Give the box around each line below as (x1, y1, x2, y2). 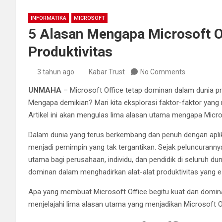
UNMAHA (28, 86, 61, 95)
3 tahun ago (37, 68, 74, 76)
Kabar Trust (89, 68, 125, 76)
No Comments (140, 68, 185, 76)
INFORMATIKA (31, 15, 66, 22)
